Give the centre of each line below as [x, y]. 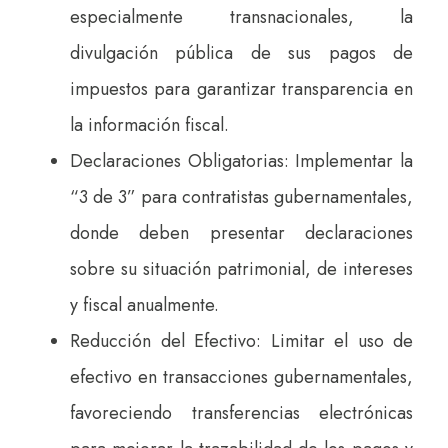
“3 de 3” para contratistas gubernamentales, [241, 196]
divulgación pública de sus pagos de [241, 52]
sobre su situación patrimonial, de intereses [241, 268]
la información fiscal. [152, 124]
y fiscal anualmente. [147, 304]
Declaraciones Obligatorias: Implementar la [241, 160]
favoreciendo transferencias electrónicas [241, 412]
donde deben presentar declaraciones [241, 232]
